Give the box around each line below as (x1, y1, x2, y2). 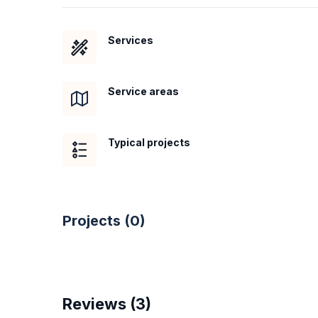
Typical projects (108, 136, 190, 148)
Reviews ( (62, 295, 136, 313)
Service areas (108, 85, 179, 97)
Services (108, 34, 153, 46)
